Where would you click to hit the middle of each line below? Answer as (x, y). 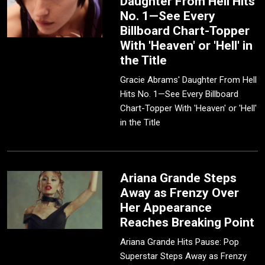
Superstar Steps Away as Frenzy (184, 256)
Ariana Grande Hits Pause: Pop (180, 242)
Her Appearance (166, 208)
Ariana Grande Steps (179, 178)
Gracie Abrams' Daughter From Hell (189, 80)
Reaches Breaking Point (188, 223)
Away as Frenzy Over (180, 193)
